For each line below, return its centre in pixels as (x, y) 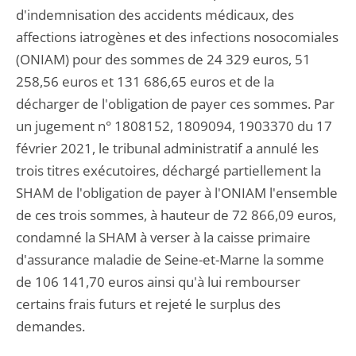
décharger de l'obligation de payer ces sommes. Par (175, 104)
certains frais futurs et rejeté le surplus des (148, 304)
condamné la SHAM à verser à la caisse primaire (163, 237)
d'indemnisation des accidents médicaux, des (155, 15)
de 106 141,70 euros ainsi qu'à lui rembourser (158, 282)
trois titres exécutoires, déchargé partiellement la (168, 170)
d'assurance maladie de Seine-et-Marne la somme (170, 259)
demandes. (50, 326)
